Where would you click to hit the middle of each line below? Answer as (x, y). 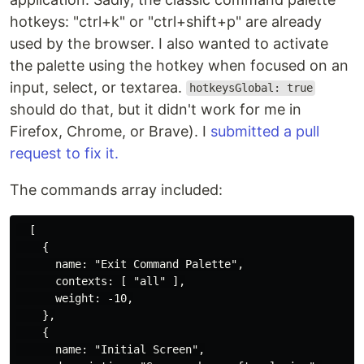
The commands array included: (116, 189)
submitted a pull (265, 131)
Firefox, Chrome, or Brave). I (110, 131)
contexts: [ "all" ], (101, 281)
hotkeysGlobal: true (251, 88)
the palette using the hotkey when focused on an (179, 65)
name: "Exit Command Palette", (130, 264)
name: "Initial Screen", (110, 349)
